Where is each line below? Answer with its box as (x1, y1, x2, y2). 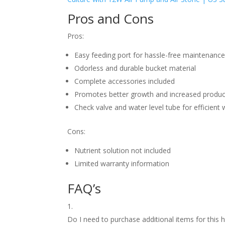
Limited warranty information (74, 159, 170, 168)
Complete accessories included (74, 76, 175, 86)
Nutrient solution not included (74, 146, 171, 155)
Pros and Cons (67, 10, 154, 28)
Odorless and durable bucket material (74, 63, 196, 73)
